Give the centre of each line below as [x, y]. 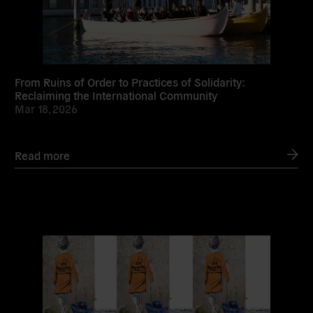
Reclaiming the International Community [116, 95]
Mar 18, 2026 [46, 108]
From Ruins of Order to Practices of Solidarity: [130, 81]
